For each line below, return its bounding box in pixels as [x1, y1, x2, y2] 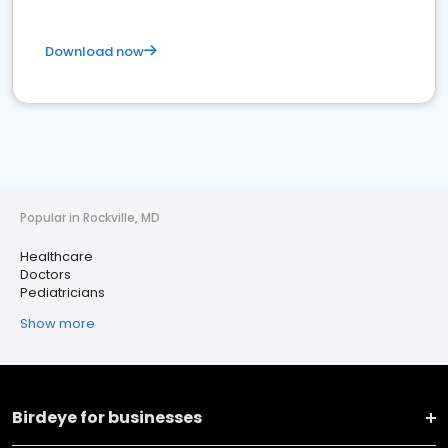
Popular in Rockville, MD [20, 209, 160, 227]
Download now [45, 42, 144, 62]
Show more [20, 314, 95, 334]
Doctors [20, 265, 71, 285]
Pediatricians [20, 283, 105, 303]
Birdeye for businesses [12, 406, 202, 430]
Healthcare [20, 247, 93, 267]
